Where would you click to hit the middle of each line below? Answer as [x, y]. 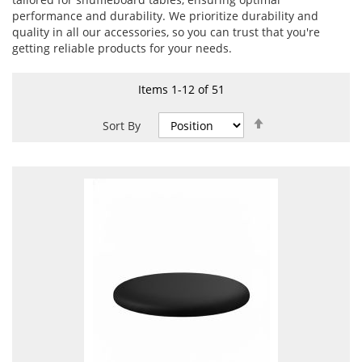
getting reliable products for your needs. [122, 48]
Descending [301, 134]
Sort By [121, 126]
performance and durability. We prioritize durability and [165, 16]
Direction [293, 150]
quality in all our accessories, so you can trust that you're [166, 32]
